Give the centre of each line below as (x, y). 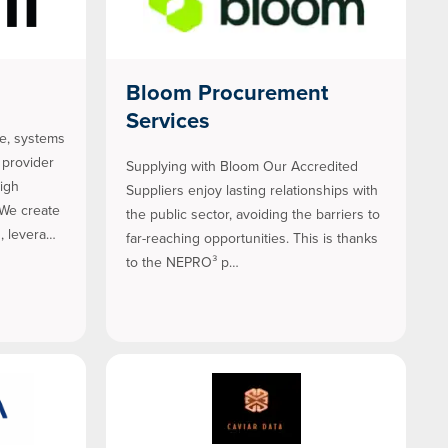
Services (168, 121)
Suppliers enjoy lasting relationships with (252, 191)
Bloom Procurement (227, 93)
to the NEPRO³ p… (182, 263)
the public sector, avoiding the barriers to (253, 215)
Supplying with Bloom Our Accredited (242, 167)
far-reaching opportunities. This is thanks (252, 239)
